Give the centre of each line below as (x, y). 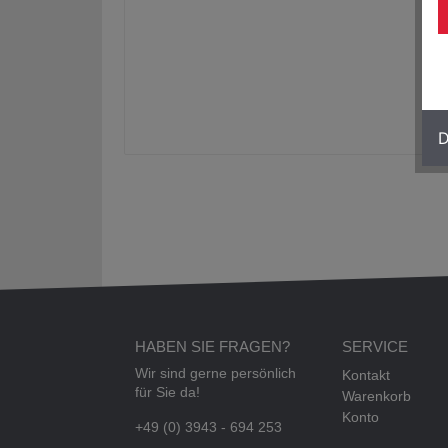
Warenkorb (376, 396)
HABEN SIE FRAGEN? (212, 346)
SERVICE (375, 346)
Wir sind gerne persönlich (215, 373)
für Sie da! (167, 392)
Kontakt (366, 375)
